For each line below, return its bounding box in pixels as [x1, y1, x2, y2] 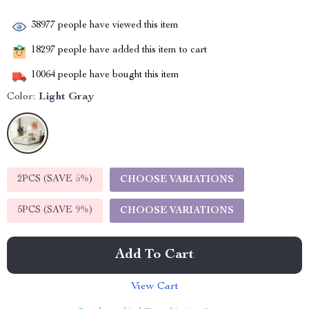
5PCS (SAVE [17, 206, 75, 215]
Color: [7, 92, 35, 103]
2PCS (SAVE [17, 175, 75, 184]
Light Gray [39, 92, 94, 103]
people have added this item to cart [55, 46, 207, 56]
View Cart [130, 281, 179, 292]
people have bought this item [55, 70, 179, 81]
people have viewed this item [55, 21, 179, 31]
